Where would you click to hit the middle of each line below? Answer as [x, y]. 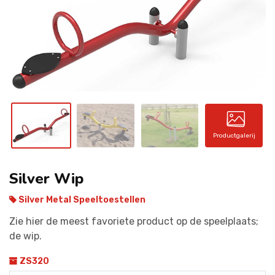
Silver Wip [46, 178]
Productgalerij [234, 136]
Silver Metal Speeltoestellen [81, 199]
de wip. [25, 236]
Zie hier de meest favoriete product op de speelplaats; [134, 221]
